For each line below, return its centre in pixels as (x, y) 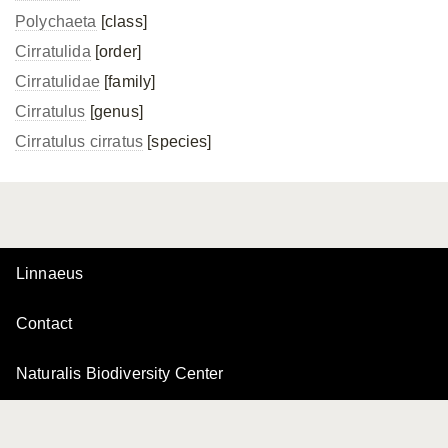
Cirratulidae (57, 81)
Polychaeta (56, 21)
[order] (116, 51)
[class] (121, 21)
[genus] (114, 111)
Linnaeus (50, 273)
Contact (44, 323)
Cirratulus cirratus (79, 141)
